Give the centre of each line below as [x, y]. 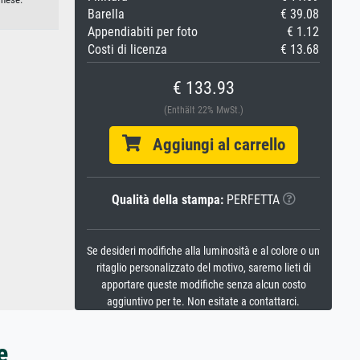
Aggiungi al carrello [213, 145]
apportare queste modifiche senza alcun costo [203, 285]
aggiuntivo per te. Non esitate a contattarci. [203, 302]
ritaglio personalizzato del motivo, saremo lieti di [203, 268]
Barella [106, 14]
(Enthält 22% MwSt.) [203, 110]
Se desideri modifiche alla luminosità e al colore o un [203, 251]
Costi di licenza [127, 49]
